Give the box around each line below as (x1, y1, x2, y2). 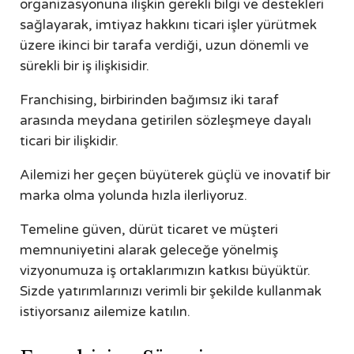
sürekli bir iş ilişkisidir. (20, 58, 149, 75)
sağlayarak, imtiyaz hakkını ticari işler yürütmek (20, 17, 317, 34)
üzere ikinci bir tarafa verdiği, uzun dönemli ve (20, 37, 309, 55)
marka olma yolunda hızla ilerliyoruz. (20, 187, 247, 205)
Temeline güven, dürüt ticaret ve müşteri (20, 221, 278, 239)
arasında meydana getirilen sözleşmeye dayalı (20, 112, 311, 130)
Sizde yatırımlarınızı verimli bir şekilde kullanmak (20, 283, 322, 300)
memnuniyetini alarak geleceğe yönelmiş (20, 242, 278, 259)
